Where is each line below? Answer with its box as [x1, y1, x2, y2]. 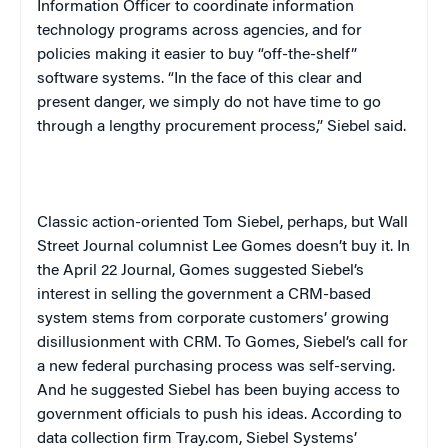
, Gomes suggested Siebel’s [172, 263, 364, 280]
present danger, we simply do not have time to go [37, 95, 381, 112]
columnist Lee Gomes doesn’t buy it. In [134, 239, 410, 256]
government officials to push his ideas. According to [37, 407, 402, 424]
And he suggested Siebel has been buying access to [37, 383, 400, 400]
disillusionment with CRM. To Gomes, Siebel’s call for [37, 335, 408, 352]
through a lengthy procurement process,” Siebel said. [37, 119, 406, 136]
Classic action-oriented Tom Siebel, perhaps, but [37, 215, 378, 232]
